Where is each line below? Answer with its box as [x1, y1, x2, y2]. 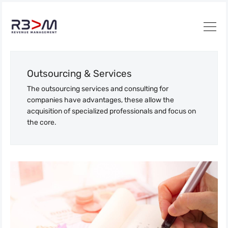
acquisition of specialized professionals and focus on [27, 107, 196, 116]
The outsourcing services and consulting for [27, 84, 168, 93]
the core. [27, 118, 56, 127]
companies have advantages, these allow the [27, 96, 174, 104]
